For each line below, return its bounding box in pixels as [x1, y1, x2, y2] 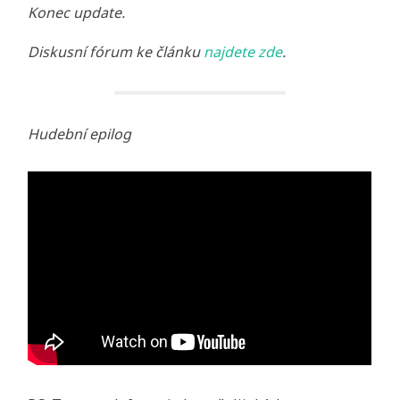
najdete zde [204, 41, 283, 62]
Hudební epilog [28, 123, 132, 144]
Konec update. [28, 2, 126, 22]
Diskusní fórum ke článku [28, 41, 204, 62]
